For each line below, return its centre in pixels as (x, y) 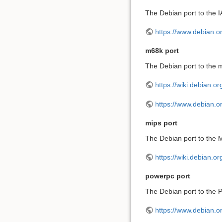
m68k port (162, 50)
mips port (161, 123)
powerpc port (168, 176)
